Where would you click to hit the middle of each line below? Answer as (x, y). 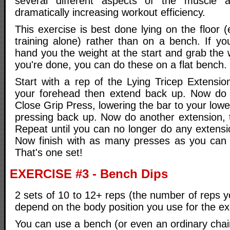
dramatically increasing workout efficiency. (110, 13)
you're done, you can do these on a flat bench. (121, 65)
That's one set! (49, 153)
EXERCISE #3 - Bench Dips (89, 174)
